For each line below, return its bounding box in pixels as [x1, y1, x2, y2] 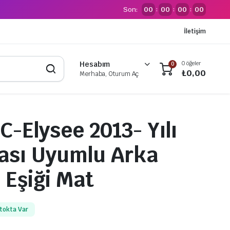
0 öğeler [182, 59, 201, 67]
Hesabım [79, 60, 110, 69]
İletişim [184, 27, 206, 35]
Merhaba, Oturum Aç [79, 70, 139, 79]
